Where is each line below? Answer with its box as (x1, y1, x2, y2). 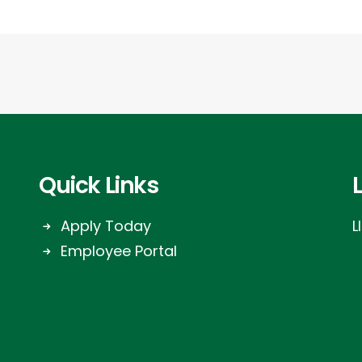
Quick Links (39, 170, 158, 201)
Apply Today (61, 216, 151, 236)
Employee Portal (61, 241, 177, 261)
